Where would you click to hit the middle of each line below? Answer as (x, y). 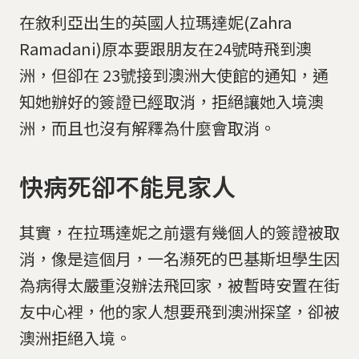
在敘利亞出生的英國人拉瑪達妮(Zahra (155, 22)
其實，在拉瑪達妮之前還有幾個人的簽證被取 (179, 232)
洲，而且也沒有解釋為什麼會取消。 (147, 127)
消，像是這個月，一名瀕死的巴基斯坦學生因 (179, 259)
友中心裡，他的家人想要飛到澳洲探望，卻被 (179, 312)
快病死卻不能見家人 (127, 186)
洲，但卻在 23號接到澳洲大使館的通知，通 (174, 75)
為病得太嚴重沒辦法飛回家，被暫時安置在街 (179, 285)
